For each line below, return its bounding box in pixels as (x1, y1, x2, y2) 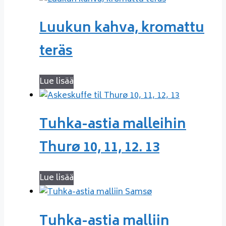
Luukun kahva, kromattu (39, 17, 204, 41)
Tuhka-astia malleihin (39, 114, 186, 137)
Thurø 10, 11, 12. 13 (39, 137, 159, 160)
